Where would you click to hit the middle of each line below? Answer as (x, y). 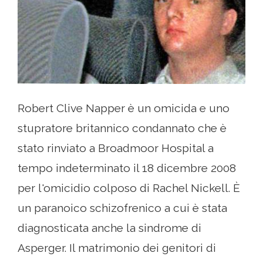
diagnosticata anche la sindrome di (109, 227)
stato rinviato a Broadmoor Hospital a (116, 148)
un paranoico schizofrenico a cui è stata (122, 208)
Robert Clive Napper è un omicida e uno (124, 108)
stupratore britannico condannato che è (122, 128)
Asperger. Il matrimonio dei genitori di (117, 247)
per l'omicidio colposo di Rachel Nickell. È (129, 188)
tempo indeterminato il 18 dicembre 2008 (127, 168)
